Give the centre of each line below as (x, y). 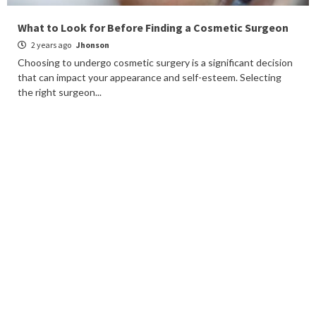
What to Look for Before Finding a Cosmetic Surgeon (153, 28)
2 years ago (51, 45)
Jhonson (93, 45)
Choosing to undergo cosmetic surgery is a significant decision (155, 62)
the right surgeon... (60, 92)
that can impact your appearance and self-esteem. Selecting (150, 77)
